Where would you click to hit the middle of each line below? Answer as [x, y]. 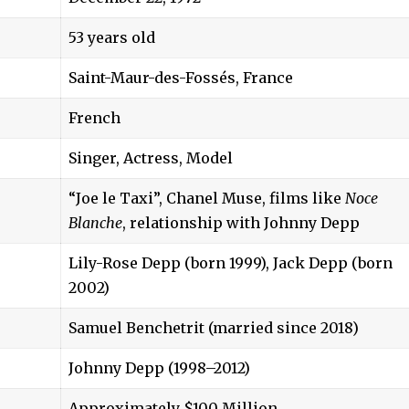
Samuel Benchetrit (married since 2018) [214, 327]
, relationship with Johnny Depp [241, 222]
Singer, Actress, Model [151, 157]
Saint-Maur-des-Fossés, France [181, 77]
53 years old [112, 37]
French [94, 117]
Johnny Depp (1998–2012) [159, 367]
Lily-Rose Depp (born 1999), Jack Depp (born [231, 262]
